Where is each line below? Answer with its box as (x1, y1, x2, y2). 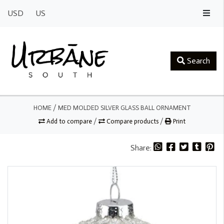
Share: (130, 142, 153, 152)
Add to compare (45, 117, 93, 125)
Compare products (105, 117, 160, 125)
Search (185, 55, 210, 65)
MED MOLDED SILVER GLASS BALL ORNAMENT (57, 103, 191, 111)
